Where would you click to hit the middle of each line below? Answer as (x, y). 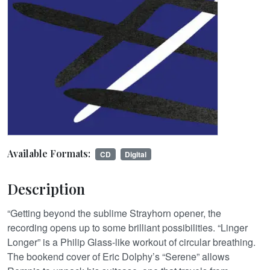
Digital (136, 154)
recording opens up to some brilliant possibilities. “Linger (127, 227)
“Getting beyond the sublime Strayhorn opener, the (114, 213)
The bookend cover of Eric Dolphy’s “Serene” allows (118, 256)
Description (46, 189)
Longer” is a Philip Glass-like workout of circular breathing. (131, 242)
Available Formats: (49, 153)
